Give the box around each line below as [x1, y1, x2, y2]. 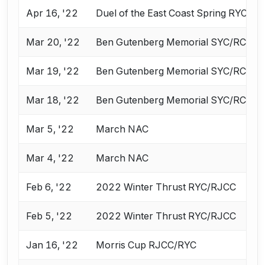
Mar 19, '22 [26, 65, 80, 77]
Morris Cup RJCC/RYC [96, 239, 197, 251]
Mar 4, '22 [26, 152, 75, 164]
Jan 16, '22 [26, 239, 79, 251]
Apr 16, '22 [26, 7, 79, 20]
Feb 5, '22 [26, 210, 73, 222]
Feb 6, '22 [26, 181, 72, 193]
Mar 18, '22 [26, 94, 80, 106]
